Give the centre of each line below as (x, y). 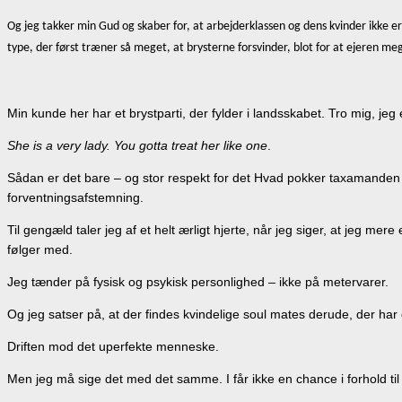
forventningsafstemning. (75, 198)
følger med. (40, 250)
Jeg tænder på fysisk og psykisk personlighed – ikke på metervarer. (198, 282)
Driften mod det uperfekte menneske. (113, 347)
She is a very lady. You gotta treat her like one (137, 146)
